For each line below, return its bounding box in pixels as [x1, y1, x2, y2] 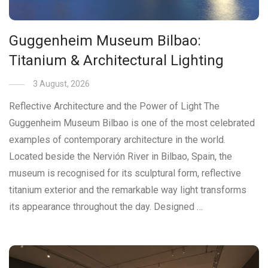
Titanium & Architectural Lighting [9, 52, 224, 69]
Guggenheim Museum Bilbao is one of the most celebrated [9, 117, 255, 129]
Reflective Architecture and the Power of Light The [9, 100, 220, 112]
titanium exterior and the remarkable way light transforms [9, 184, 246, 196]
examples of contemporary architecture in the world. [9, 134, 226, 146]
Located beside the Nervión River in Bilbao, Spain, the [9, 151, 232, 163]
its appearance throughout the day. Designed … [9, 201, 203, 213]
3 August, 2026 [33, 79, 90, 89]
